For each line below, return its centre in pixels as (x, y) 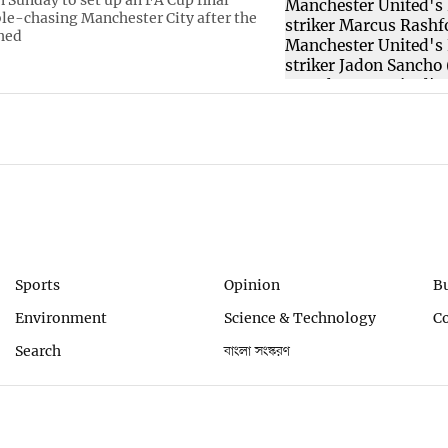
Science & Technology (300, 317)
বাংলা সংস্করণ (257, 351)
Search (38, 350)
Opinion (252, 285)
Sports (38, 285)
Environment (61, 317)
